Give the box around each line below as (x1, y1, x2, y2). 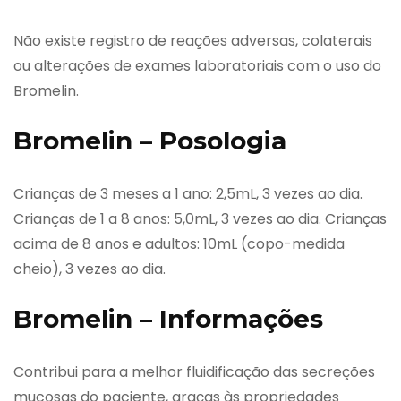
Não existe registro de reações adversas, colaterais (13, 30, 372, 51)
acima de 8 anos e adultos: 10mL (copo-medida (13, 233, 345, 254)
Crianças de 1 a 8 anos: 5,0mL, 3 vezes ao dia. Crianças (13, 208, 387, 229)
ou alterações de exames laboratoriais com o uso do (13, 55, 381, 76)
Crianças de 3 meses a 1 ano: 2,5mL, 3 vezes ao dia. (13, 183, 363, 204)
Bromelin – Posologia (13, 124, 286, 156)
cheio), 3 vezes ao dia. (13, 258, 166, 279)
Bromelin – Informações (13, 303, 323, 334)
